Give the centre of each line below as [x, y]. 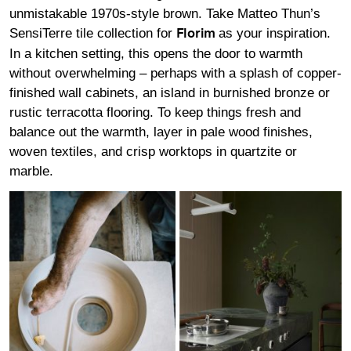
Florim [196, 34]
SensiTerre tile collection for [93, 33]
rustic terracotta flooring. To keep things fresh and [155, 112]
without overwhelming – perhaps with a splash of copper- [175, 73]
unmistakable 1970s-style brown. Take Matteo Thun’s [165, 13]
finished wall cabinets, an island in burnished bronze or [170, 92]
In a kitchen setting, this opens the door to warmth [156, 53]
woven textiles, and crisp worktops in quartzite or [153, 151]
